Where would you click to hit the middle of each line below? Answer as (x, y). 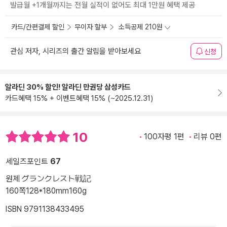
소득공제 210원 (141, 27)
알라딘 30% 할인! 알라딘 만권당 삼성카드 (68, 87)
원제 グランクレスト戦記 (48, 178)
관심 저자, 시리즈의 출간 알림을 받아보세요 (75, 51)
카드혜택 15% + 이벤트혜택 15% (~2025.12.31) (79, 99)
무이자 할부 (91, 27)
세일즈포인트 (28, 161)
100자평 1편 (164, 137)
